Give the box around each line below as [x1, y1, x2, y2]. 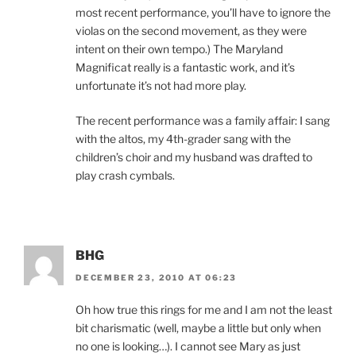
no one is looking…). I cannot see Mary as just [75, 339, 300, 354]
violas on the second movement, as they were [75, 23, 307, 37]
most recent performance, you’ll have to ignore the [75, 5, 331, 19]
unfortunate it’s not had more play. [75, 78, 246, 92]
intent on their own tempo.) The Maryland [75, 41, 283, 56]
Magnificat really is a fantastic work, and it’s [75, 60, 295, 74]
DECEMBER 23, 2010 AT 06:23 [75, 273, 238, 283]
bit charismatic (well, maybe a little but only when [75, 321, 321, 335]
